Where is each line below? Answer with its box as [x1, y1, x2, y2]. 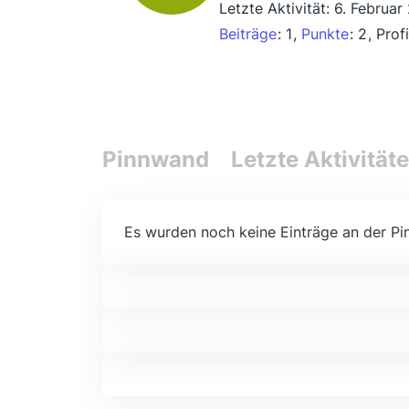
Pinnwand [102, 146, 209, 173]
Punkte [301, 25, 349, 44]
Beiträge [219, 25, 277, 44]
